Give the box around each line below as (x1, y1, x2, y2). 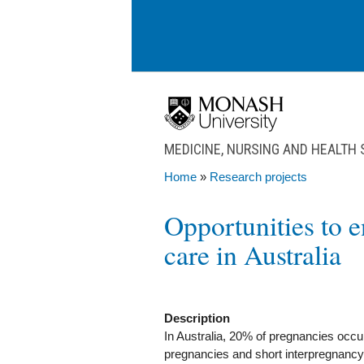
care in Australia (164, 236, 341, 273)
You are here (164, 183, 263, 210)
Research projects (210, 170, 307, 184)
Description (164, 311, 233, 326)
